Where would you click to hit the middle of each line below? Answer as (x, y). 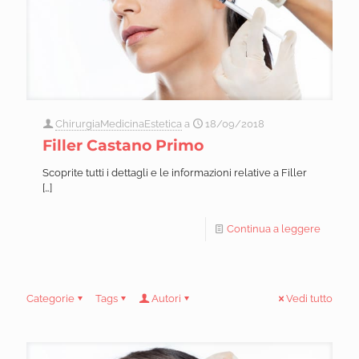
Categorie (50, 299)
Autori (166, 299)
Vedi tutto (309, 299)
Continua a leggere (274, 229)
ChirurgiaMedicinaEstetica (119, 124)
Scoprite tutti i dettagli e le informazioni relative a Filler (175, 173)
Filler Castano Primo (123, 146)
